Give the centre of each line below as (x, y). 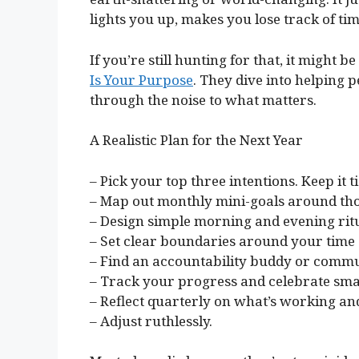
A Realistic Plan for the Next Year (196, 140)
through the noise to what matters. (203, 99)
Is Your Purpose (141, 79)
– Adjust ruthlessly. (151, 321)
